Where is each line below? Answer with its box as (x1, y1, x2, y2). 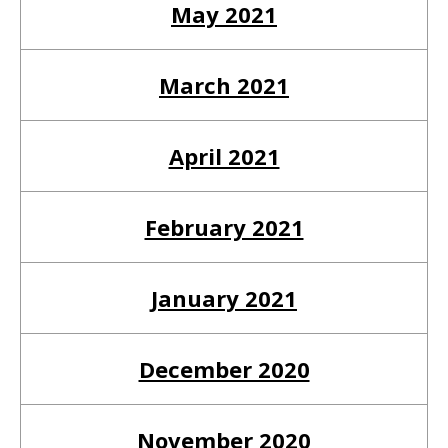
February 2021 (144, 211, 304, 242)
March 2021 (159, 69, 289, 100)
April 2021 (168, 140, 280, 171)
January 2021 (151, 282, 297, 313)
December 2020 (138, 353, 310, 384)
